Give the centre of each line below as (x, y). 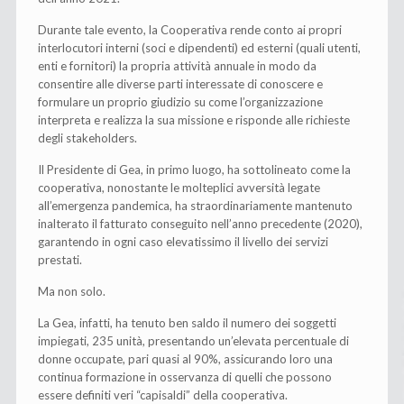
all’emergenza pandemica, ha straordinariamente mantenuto (196, 205)
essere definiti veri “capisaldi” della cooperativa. (163, 395)
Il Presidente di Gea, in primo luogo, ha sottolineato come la (195, 169)
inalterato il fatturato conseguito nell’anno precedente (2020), (201, 223)
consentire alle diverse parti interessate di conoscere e (181, 83)
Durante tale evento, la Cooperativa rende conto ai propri (190, 29)
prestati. (60, 259)
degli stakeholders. (88, 138)
